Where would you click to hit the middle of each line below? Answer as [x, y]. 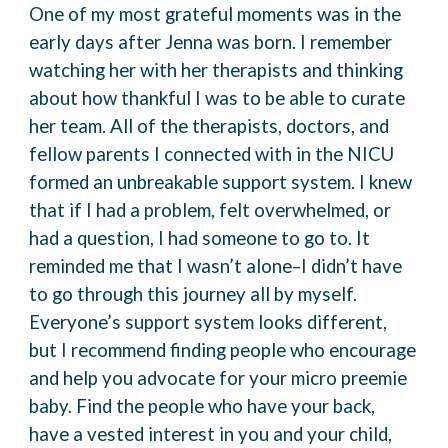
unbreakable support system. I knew [265, 181]
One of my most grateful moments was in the [215, 13]
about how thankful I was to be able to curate [217, 97]
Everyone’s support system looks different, [208, 321]
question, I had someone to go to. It [224, 237]
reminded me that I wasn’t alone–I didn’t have [216, 265]
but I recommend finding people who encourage [223, 349]
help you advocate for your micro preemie [235, 377]
